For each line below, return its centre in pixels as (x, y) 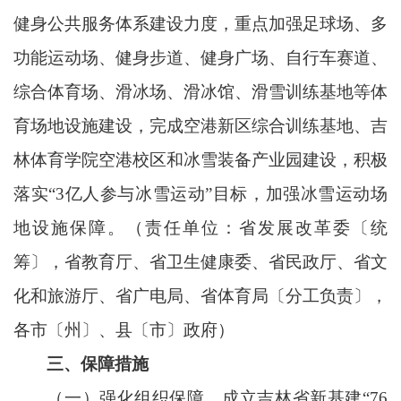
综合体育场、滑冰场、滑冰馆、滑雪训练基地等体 (200, 91)
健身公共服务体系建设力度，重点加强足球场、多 (200, 23)
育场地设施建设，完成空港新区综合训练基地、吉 (200, 125)
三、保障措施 (98, 363)
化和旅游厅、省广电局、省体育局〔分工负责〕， (200, 295)
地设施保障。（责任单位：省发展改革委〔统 (200, 227)
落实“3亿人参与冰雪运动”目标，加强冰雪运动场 (200, 193)
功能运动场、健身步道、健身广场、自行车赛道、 (200, 57)
